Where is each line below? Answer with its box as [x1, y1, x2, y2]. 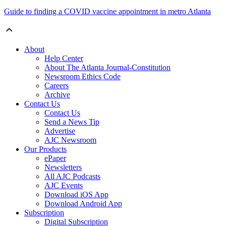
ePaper [44, 154, 66, 163]
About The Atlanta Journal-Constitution [44, 63, 171, 72]
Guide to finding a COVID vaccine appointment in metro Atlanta [4, 7, 211, 16]
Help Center [44, 54, 83, 63]
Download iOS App [44, 190, 108, 199]
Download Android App [44, 199, 122, 208]
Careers [44, 81, 69, 90]
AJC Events [44, 181, 83, 190]
